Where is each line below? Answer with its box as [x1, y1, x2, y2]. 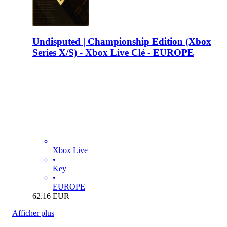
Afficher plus [12, 208, 54, 217]
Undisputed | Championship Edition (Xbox [32, 35, 211, 47]
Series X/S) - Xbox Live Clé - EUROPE [32, 47, 194, 58]
